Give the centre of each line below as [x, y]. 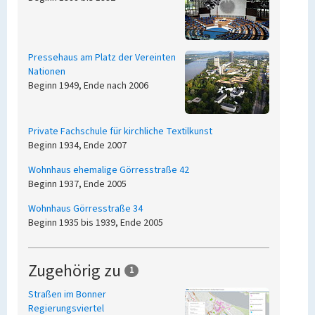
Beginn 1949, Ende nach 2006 [88, 86]
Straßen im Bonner [67, 295]
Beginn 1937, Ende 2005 [77, 184]
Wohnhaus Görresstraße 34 [85, 209]
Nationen [47, 72]
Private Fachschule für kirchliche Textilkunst [120, 131]
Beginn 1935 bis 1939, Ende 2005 [96, 223]
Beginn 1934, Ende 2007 [77, 146]
